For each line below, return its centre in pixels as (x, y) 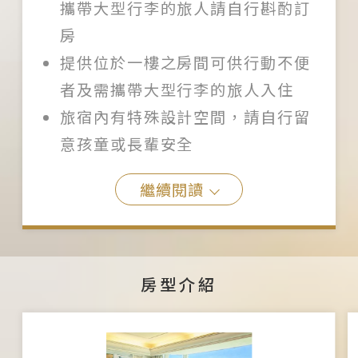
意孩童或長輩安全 (127, 144)
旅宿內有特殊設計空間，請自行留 (185, 117)
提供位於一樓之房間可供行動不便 (185, 63)
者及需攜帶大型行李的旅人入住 (177, 90)
